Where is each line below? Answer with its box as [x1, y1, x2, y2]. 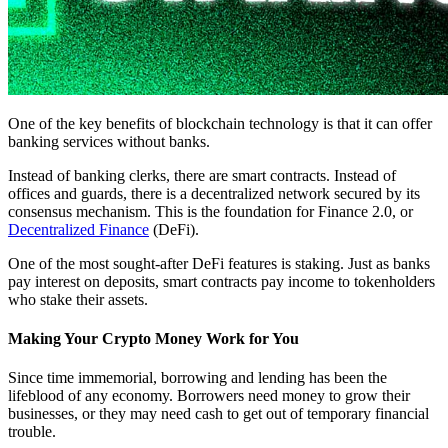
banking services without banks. [8, 132, 210, 150]
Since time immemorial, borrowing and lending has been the [8, 369, 387, 387]
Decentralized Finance [8, 220, 149, 238]
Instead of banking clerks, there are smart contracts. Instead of [8, 166, 396, 184]
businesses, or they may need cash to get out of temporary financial [8, 405, 429, 423]
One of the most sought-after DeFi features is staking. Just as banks [8, 254, 430, 272]
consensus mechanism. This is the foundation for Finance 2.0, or [8, 202, 413, 220]
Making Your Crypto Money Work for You [8, 329, 299, 347]
